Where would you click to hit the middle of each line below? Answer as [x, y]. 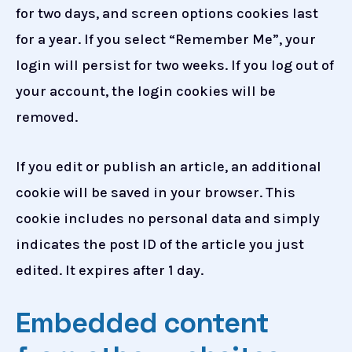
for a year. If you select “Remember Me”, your [166, 40]
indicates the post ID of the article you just [160, 244]
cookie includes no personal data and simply [168, 218]
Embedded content [142, 323]
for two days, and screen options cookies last [167, 14]
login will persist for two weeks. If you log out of [175, 66]
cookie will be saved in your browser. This [156, 192]
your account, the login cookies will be [146, 92]
